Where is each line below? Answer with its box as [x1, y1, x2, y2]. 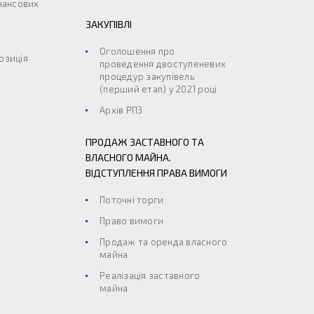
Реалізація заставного [100, 270, 200, 281]
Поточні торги [100, 194, 164, 205]
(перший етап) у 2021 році [100, 83, 217, 95]
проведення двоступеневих [100, 58, 226, 69]
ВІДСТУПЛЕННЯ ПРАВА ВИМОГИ [86, 167, 227, 179]
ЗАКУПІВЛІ [86, 18, 132, 30]
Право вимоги [100, 215, 163, 226]
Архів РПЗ [100, 104, 143, 116]
